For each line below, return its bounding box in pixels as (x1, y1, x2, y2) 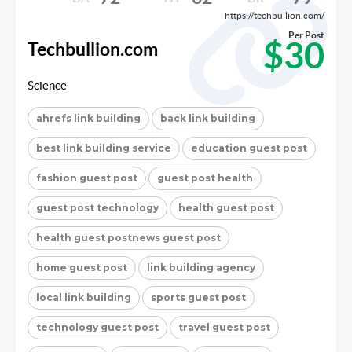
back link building (160, 112, 255, 125)
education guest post (191, 142, 307, 155)
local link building (36, 291, 131, 304)
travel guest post (178, 321, 270, 334)
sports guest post (151, 291, 246, 304)
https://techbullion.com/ (225, 9, 324, 20)
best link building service (36, 142, 171, 155)
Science (27, 78, 67, 92)
